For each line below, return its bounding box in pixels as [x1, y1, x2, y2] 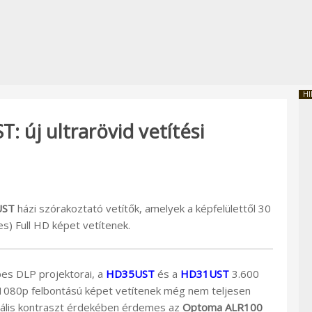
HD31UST [180, 266, 232, 281]
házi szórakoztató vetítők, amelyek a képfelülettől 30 [15, 201, 271, 215]
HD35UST [106, 266, 155, 281]
